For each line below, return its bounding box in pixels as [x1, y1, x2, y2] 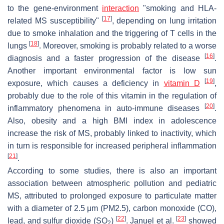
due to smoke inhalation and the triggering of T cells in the [7, 28, 216, 37]
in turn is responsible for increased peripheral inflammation [7, 141, 216, 150]
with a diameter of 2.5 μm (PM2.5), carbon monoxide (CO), [7, 203, 216, 212]
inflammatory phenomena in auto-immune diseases [7, 103, 204, 112]
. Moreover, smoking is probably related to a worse [39, 41, 217, 50]
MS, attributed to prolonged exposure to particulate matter [7, 191, 216, 200]
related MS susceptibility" [7, 16, 102, 25]
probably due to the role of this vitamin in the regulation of [7, 91, 216, 100]
